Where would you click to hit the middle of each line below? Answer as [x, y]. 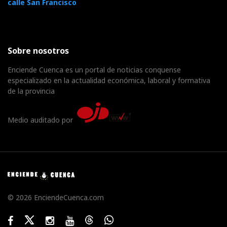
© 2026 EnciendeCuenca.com [56, 197]
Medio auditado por [42, 120]
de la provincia [31, 91]
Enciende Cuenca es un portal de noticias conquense [94, 69]
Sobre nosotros [38, 50]
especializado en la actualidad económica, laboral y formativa [109, 80]
